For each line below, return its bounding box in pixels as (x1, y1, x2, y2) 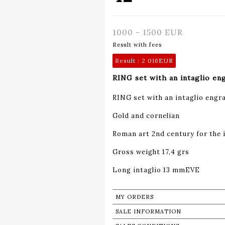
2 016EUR (142, 56, 173, 64)
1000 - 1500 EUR (113, 27, 183, 37)
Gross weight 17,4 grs (113, 147, 189, 156)
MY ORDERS (116, 193, 154, 200)
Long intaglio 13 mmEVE (113, 165, 200, 174)
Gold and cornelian (113, 111, 180, 120)
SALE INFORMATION (116, 207, 181, 215)
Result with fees (113, 41, 162, 48)
